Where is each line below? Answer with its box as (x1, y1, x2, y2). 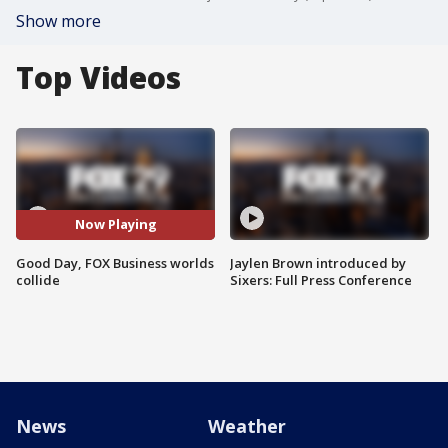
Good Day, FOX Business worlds (16, 253, 214, 272)
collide (16, 270, 60, 289)
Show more (16, 10, 101, 32)
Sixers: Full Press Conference (230, 270, 412, 289)
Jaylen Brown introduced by (230, 253, 406, 272)
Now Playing (74, 215, 157, 234)
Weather (208, 414, 286, 438)
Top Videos (16, 57, 181, 98)
